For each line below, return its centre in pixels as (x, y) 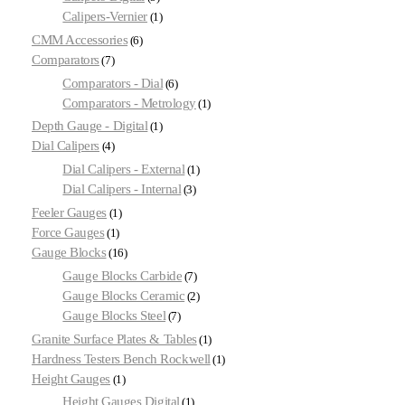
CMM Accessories (80, 39)
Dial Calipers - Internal (122, 189)
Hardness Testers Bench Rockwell (121, 358)
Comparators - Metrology (129, 103)
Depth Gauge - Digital (90, 126)
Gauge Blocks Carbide (122, 275)
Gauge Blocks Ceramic (124, 295)
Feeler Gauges (70, 212)
